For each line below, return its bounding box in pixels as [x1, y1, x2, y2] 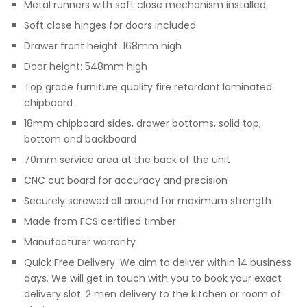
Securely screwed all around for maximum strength [24, 193, 271, 208]
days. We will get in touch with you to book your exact [24, 271, 282, 285]
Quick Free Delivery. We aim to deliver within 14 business [24, 255, 291, 269]
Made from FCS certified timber [24, 214, 176, 228]
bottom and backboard [24, 132, 136, 146]
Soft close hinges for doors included [24, 18, 196, 32]
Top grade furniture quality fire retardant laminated [24, 79, 272, 94]
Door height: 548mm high [24, 59, 147, 73]
